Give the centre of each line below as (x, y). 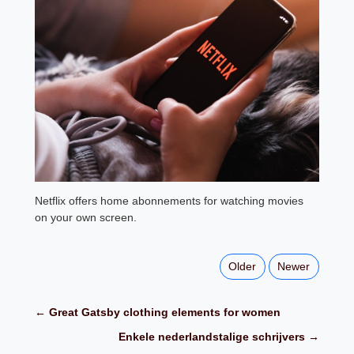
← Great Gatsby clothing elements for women (158, 313)
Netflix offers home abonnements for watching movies (169, 200)
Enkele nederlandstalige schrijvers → (218, 337)
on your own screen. (86, 217)
